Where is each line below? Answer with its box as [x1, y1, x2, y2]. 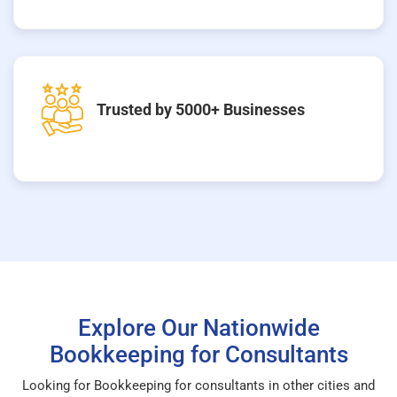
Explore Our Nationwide [77, 314, 320, 341]
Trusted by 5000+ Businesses [97, 100, 305, 119]
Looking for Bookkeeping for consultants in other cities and [22, 377, 375, 393]
